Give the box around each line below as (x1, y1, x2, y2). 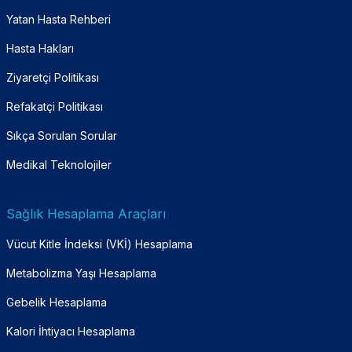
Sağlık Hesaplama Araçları (6, 205, 166, 222)
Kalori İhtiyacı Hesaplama (6, 324, 135, 338)
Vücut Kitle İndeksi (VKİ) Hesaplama (6, 236, 192, 251)
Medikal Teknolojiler (6, 157, 112, 171)
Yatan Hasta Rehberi (6, 12, 111, 26)
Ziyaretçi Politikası (6, 70, 99, 84)
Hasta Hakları (6, 41, 74, 55)
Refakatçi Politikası (6, 99, 103, 113)
